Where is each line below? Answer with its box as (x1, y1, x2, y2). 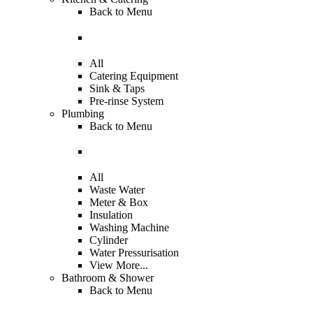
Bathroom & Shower (61, 271, 154, 284)
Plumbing (61, 107, 104, 119)
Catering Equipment (89, 69, 178, 82)
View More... (89, 259, 148, 271)
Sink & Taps (89, 82, 145, 94)
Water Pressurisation (89, 246, 179, 259)
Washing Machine (89, 221, 169, 233)
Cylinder (89, 233, 128, 246)
